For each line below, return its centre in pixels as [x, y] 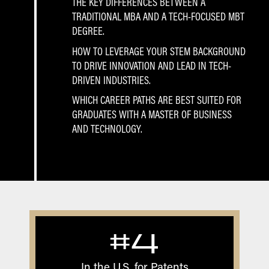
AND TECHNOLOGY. [107, 128]
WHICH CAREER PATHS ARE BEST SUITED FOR [157, 99]
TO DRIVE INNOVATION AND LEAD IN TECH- [152, 65]
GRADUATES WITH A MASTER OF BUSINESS [152, 114]
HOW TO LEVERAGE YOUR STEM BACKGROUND [159, 51]
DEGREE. [89, 31]
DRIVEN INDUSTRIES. [112, 80]
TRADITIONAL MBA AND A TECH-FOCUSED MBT [159, 17]
